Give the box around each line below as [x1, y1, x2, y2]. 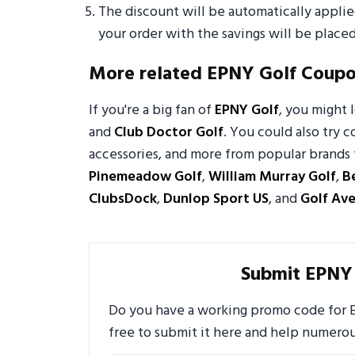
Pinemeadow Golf [89, 166, 202, 189]
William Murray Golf [208, 166, 336, 189]
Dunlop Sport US [163, 188, 269, 212]
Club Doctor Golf [114, 121, 223, 145]
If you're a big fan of [89, 99, 215, 123]
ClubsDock [89, 188, 157, 212]
